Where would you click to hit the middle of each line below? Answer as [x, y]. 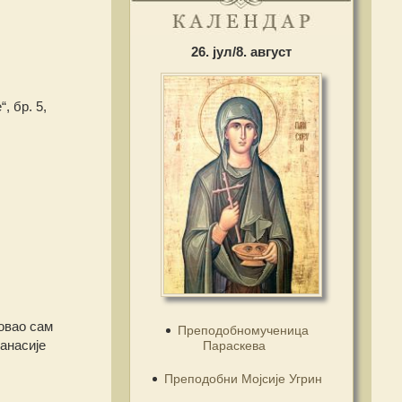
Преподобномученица [243, 330]
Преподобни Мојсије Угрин [243, 378]
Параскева [234, 345]
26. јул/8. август [241, 51]
